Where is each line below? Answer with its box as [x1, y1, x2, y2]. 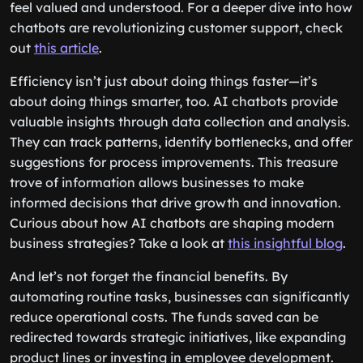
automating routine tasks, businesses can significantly [10, 288, 349, 305]
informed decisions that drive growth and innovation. [10, 194, 341, 211]
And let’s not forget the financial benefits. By [10, 268, 288, 284]
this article [34, 40, 99, 56]
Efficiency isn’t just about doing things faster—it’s [10, 73, 318, 89]
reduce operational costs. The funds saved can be [10, 309, 318, 325]
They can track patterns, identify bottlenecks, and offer [10, 134, 352, 150]
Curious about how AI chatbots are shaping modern [10, 215, 335, 231]
